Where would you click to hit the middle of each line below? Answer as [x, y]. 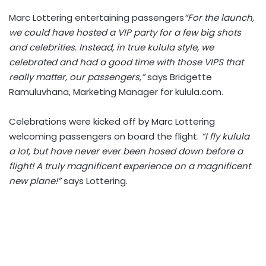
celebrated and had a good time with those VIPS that [126, 62]
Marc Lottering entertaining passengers [96, 18]
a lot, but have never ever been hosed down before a [126, 151]
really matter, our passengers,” [77, 77]
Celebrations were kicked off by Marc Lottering [112, 121]
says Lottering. [94, 181]
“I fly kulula [225, 136]
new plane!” [35, 181]
